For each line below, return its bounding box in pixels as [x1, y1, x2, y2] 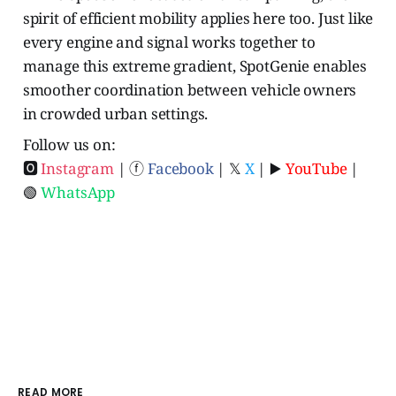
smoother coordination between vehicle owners [22, 80, 357, 101]
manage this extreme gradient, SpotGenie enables [22, 56, 367, 77]
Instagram [41, 158, 114, 179]
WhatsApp [41, 182, 116, 203]
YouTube [285, 158, 347, 179]
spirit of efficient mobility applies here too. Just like [22, 8, 374, 29]
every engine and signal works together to [22, 32, 316, 53]
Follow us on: [22, 134, 116, 156]
